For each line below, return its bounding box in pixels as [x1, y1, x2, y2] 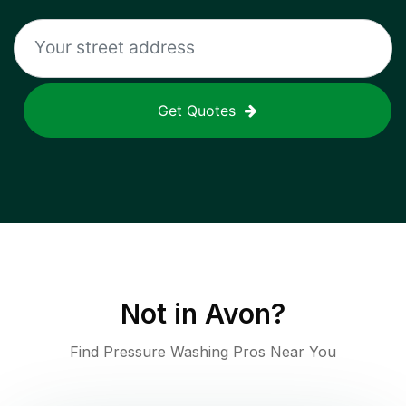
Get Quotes [158, 101, 236, 121]
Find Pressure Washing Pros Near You [70, 343, 336, 362]
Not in [121, 297, 205, 331]
